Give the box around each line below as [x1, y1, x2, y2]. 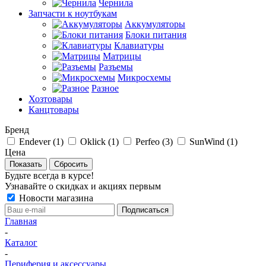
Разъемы [99, 62, 133, 72]
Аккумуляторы [125, 19, 185, 29]
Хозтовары [28, 94, 72, 104]
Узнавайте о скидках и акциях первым [5, 181, 161, 191]
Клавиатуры [114, 40, 164, 50]
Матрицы [103, 51, 141, 61]
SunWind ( [189, 137, 230, 147]
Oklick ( [80, 137, 111, 147]
